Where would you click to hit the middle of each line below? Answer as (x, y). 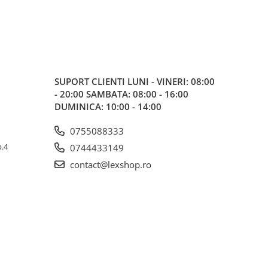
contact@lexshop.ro (109, 165)
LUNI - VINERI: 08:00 (171, 81)
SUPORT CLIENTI (91, 81)
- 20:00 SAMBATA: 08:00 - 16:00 (121, 94)
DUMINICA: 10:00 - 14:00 (108, 106)
